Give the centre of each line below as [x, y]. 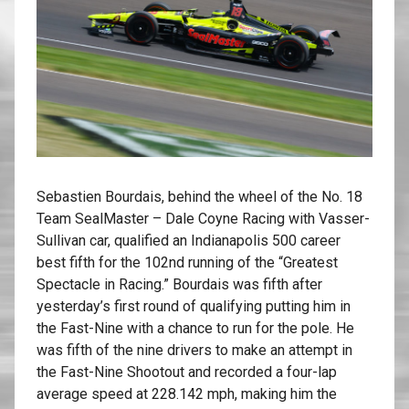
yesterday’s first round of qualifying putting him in [194, 307]
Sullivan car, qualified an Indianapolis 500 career [189, 241]
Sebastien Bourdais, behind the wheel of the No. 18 [199, 197]
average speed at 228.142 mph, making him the [187, 394]
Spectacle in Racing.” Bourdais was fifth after [179, 285]
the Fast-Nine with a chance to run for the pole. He [195, 329]
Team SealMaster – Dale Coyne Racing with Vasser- [203, 219]
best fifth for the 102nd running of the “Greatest [187, 263]
